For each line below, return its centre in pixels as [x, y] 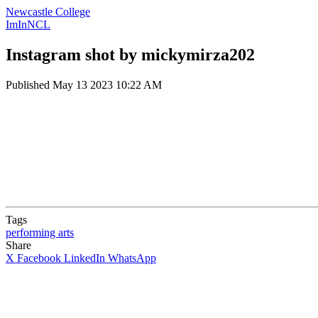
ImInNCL [28, 24]
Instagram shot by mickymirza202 [130, 54]
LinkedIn [84, 258]
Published [29, 84]
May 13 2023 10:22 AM [107, 84]
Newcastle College [48, 12]
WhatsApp [132, 258]
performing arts [40, 232]
